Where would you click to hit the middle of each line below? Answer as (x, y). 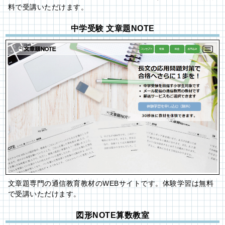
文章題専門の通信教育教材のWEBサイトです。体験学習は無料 (111, 183)
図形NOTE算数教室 (113, 215)
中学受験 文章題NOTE (113, 29)
